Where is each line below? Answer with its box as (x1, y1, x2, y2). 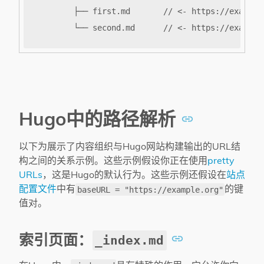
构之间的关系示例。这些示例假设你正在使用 (19, 154, 207, 167)
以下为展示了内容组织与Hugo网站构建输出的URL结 (19, 140, 240, 153)
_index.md (95, 233, 164, 248)
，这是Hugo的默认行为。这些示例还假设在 (42, 169, 226, 181)
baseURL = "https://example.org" (77, 184, 223, 194)
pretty (207, 154, 235, 167)
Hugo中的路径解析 (19, 107, 181, 131)
